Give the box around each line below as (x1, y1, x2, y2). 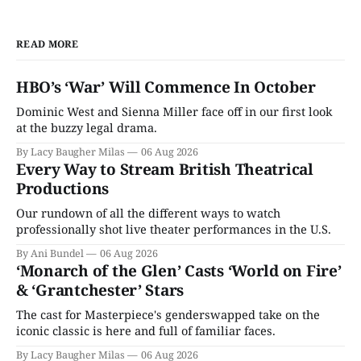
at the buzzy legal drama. (16, 119, 157, 136)
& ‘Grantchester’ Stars (16, 280, 185, 301)
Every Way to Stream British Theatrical (16, 159, 313, 180)
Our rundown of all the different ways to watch (16, 205, 280, 222)
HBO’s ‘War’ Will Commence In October (16, 77, 316, 98)
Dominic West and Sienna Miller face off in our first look (16, 103, 332, 120)
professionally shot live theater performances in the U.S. (16, 221, 331, 238)
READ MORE (16, 37, 79, 52)
